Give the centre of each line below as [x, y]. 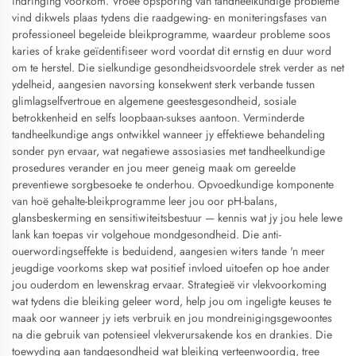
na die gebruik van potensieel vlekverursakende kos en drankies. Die [172, 335]
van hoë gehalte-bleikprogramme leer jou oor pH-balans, [145, 201]
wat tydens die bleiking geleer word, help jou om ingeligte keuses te [172, 301]
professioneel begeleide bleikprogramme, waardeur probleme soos [171, 34]
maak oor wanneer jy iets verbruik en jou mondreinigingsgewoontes [172, 318]
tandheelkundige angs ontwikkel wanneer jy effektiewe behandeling [168, 134]
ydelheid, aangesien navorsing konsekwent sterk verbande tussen [163, 84]
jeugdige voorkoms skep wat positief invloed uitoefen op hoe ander [171, 268]
